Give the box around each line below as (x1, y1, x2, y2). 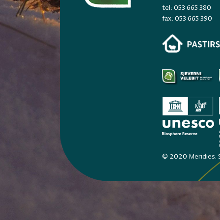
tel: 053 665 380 (162, 3, 211, 12)
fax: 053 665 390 (162, 14, 212, 23)
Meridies (188, 151, 215, 161)
